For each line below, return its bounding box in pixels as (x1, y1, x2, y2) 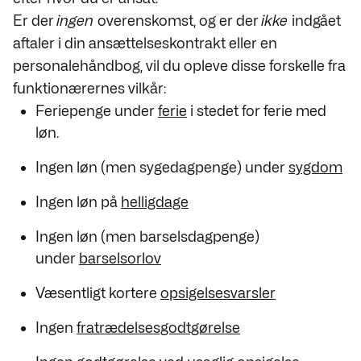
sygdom (288, 159, 342, 176)
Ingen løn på (35, 193, 121, 210)
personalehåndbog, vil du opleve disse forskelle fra (13, 57, 346, 74)
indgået (288, 12, 341, 29)
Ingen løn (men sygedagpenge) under (35, 159, 288, 176)
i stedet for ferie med (187, 102, 326, 119)
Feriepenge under (35, 102, 158, 119)
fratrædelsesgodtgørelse (77, 319, 240, 336)
